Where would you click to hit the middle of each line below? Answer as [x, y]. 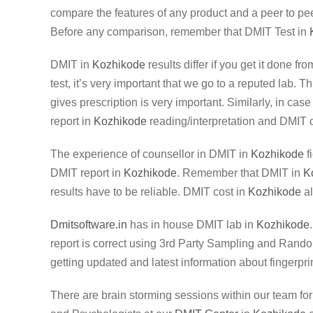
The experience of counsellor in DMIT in [151, 154]
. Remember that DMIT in [240, 173]
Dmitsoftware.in [89, 225]
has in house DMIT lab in [192, 225]
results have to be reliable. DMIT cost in [149, 192]
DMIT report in [87, 173]
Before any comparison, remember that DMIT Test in [180, 32]
